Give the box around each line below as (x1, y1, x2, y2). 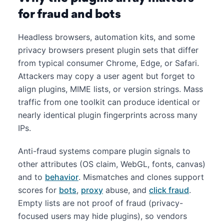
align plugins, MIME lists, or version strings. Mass (18, 84, 203, 94)
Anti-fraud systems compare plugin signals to (18, 146, 190, 156)
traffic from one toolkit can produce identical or (18, 97, 200, 107)
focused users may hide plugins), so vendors (18, 211, 187, 221)
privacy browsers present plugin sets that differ (18, 45, 198, 55)
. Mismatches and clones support (78, 172, 204, 182)
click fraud (149, 185, 189, 195)
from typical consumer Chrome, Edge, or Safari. (18, 58, 199, 68)
